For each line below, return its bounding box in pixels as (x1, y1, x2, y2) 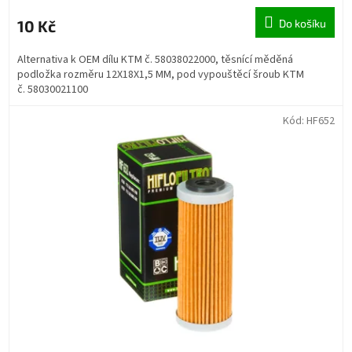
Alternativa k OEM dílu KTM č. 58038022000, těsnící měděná (17, 51, 293, 68)
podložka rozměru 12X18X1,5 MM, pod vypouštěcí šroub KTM (17, 66, 304, 82)
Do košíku (279, 16, 326, 30)
